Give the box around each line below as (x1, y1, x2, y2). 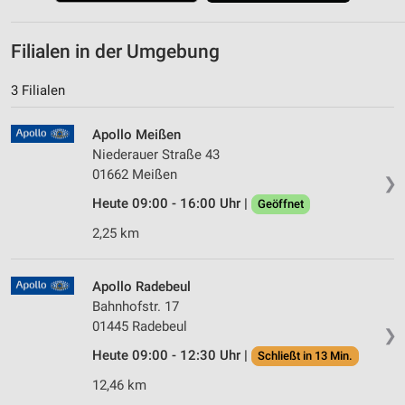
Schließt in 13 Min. (258, 348, 353, 363)
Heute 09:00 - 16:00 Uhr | (92, 194, 251, 212)
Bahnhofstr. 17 (92, 297, 179, 315)
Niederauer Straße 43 (92, 146, 220, 163)
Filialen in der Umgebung (11, 40, 220, 62)
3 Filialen (11, 81, 65, 99)
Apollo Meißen (92, 126, 181, 143)
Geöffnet (258, 196, 304, 211)
